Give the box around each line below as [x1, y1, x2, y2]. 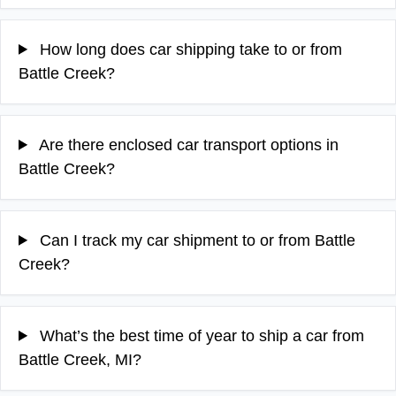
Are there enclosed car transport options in [35, 135, 339, 154]
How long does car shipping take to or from [35, 40, 343, 58]
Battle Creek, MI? [19, 350, 141, 369]
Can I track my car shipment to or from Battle [35, 231, 356, 249]
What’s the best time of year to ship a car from [35, 326, 365, 345]
